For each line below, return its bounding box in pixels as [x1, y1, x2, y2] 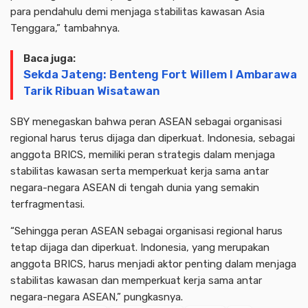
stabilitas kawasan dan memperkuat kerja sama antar [10, 274, 262, 287]
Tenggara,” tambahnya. [10, 21, 120, 34]
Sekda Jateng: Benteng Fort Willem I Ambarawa [23, 67, 297, 81]
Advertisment [121, 265, 187, 278]
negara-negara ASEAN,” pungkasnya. [10, 290, 183, 303]
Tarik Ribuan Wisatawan [23, 84, 162, 98]
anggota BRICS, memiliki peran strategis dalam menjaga [10, 148, 275, 161]
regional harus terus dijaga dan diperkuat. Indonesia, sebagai [10, 131, 295, 144]
